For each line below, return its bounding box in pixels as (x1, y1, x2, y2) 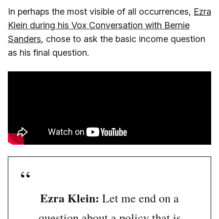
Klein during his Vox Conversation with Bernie (8, 20, 190, 31)
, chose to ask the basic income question (41, 34, 205, 44)
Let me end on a (99, 190, 179, 206)
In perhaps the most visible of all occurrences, (8, 6, 194, 17)
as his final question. (8, 47, 89, 58)
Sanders (8, 34, 41, 44)
